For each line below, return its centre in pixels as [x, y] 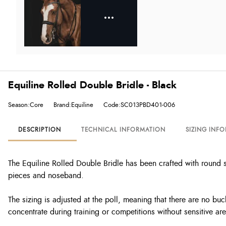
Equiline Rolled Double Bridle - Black [92, 85]
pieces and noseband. [46, 176]
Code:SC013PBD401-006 [139, 105]
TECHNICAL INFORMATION [123, 130]
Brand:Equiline [73, 105]
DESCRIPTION [40, 130]
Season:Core [26, 105]
